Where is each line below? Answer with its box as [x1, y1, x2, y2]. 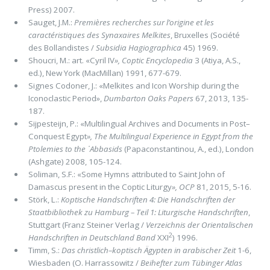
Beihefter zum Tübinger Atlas [140, 257, 242, 268]
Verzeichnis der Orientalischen [145, 219, 253, 230]
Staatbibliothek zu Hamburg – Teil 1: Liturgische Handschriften [28, 206, 248, 218]
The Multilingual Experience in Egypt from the [93, 130, 253, 142]
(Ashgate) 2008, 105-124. [28, 155, 122, 167]
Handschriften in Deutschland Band [28, 231, 155, 243]
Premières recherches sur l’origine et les [74, 16, 214, 28]
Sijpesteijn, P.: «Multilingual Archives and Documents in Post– [28, 118, 250, 129]
